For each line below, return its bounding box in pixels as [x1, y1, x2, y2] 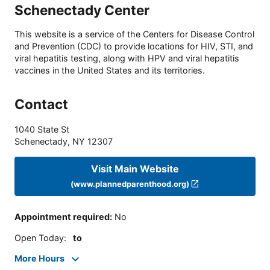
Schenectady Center [14, 1, 149, 18]
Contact [14, 96, 68, 113]
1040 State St [14, 124, 69, 135]
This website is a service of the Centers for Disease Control [14, 29, 254, 40]
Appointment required [14, 212, 110, 222]
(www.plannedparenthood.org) [70, 178, 189, 189]
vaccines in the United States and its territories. [14, 65, 205, 76]
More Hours [14, 253, 64, 264]
